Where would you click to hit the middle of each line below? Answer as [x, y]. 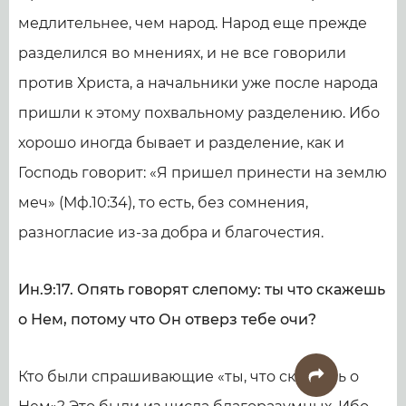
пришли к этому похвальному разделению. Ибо [199, 113]
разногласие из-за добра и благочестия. [171, 232]
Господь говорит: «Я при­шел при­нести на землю [203, 173]
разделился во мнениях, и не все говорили [182, 53]
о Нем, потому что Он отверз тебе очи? [167, 319]
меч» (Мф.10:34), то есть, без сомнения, [163, 203]
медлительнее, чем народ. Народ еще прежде [193, 23]
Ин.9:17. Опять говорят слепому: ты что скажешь [202, 290]
